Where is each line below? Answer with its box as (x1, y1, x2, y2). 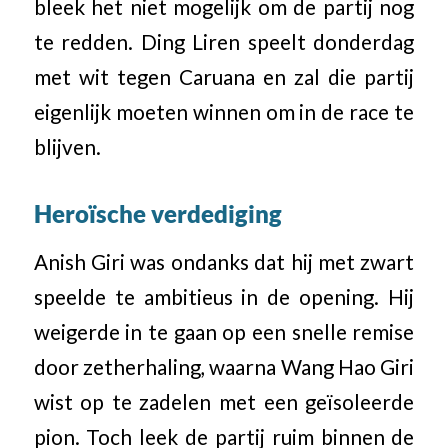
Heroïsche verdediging (33, 199, 282, 229)
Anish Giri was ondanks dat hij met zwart (33, 249, 415, 274)
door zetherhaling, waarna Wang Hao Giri (33, 354, 415, 379)
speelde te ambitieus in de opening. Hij (33, 284, 415, 309)
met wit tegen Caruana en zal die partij (33, 65, 415, 90)
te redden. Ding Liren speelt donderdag (33, 30, 415, 55)
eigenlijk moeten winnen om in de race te (33, 100, 415, 125)
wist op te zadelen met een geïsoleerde (33, 389, 415, 414)
